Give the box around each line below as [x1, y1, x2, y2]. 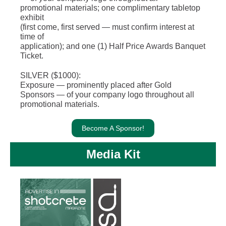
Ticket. [20, 51, 43, 60]
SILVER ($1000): [20, 71, 81, 80]
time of [20, 32, 44, 41]
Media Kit [86, 147, 140, 161]
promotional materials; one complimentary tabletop [20, 4, 200, 12]
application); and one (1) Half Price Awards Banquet [20, 42, 205, 50]
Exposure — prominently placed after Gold [20, 81, 172, 89]
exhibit [20, 13, 44, 22]
